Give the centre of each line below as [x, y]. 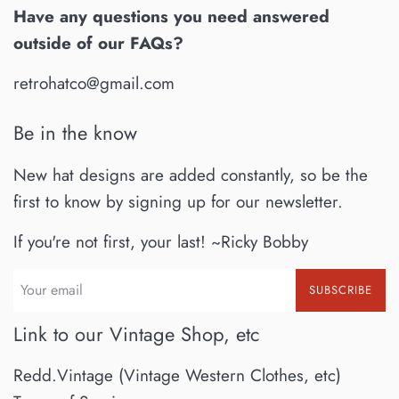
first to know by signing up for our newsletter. [178, 201]
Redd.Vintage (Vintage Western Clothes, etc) [177, 376]
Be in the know [75, 133]
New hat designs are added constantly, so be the [191, 175]
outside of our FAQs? [98, 44]
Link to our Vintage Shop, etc [137, 334]
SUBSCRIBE [341, 289]
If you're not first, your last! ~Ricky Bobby [161, 241]
